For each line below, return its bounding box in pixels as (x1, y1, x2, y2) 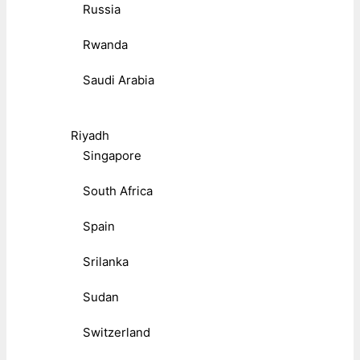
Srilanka (83, 253, 129, 269)
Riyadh (71, 127, 109, 143)
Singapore (83, 147, 141, 163)
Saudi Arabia (83, 72, 154, 88)
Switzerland (83, 324, 150, 340)
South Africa (83, 182, 153, 198)
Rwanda (83, 36, 128, 52)
